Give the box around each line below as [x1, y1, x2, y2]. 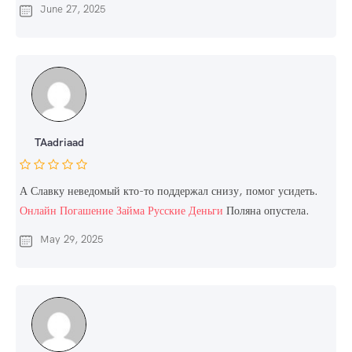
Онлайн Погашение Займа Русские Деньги [20, 203, 223, 218]
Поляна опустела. [223, 203, 310, 218]
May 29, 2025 [40, 233, 103, 247]
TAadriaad [34, 135, 84, 150]
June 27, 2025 [40, 2, 105, 16]
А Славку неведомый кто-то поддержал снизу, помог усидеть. [20, 184, 318, 199]
